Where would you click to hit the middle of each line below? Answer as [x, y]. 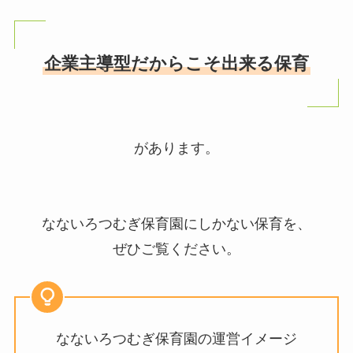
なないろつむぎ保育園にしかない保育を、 [176, 223]
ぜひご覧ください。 [176, 249]
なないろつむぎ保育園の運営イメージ [176, 339]
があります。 [176, 148]
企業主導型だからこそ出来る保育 [176, 64]
